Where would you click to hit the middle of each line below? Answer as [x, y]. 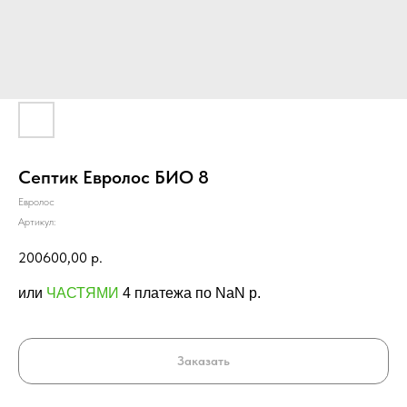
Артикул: [37, 222]
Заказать [203, 361]
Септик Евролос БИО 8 [114, 177]
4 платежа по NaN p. [192, 293]
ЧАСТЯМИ [84, 293]
